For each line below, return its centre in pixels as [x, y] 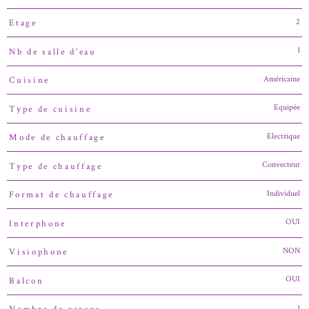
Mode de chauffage [57, 137]
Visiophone [39, 252]
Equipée [287, 108]
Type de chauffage [56, 166]
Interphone [38, 223]
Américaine [282, 79]
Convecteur [281, 165]
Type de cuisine [50, 109]
